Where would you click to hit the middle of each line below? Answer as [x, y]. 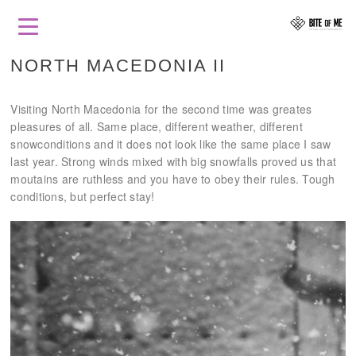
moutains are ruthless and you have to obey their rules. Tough [173, 179]
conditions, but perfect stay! [84, 196]
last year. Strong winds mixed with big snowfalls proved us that [174, 161]
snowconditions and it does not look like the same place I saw [171, 144]
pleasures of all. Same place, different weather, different [157, 126]
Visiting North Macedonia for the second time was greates [161, 109]
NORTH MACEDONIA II [118, 66]
